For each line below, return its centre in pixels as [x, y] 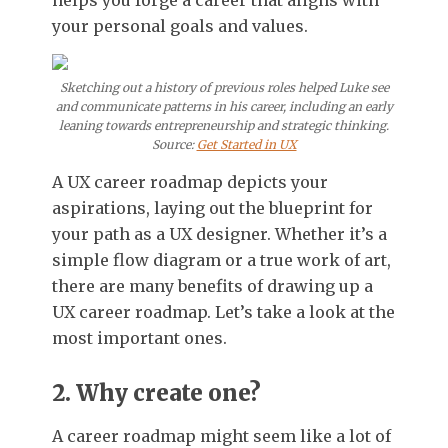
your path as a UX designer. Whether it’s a [219, 234]
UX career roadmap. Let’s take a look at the [223, 312]
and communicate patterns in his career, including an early [224, 107]
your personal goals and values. [180, 26]
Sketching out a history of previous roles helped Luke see [224, 88]
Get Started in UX [246, 145]
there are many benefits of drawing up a [212, 286]
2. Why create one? [156, 393]
